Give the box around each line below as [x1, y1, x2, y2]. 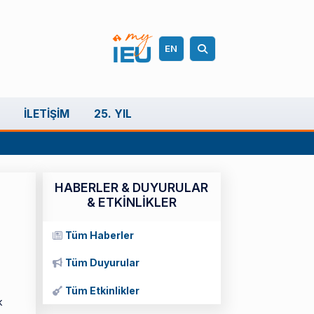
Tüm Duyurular [65, 257, 139, 269]
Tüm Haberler [65, 229, 134, 242]
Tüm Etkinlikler [65, 284, 139, 296]
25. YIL [94, 107, 132, 121]
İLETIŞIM [24, 107, 69, 121]
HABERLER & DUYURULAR [55, 179, 209, 195]
